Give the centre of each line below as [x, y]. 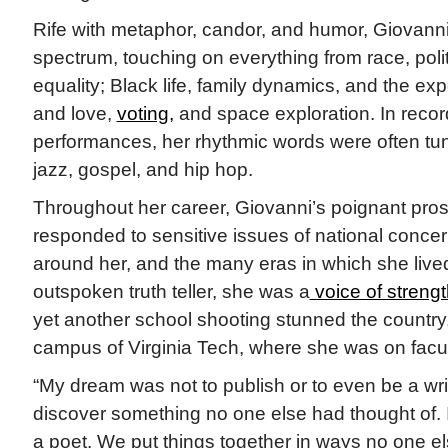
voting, [145, 114]
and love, [74, 114]
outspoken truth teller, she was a [171, 292]
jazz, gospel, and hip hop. [142, 170]
